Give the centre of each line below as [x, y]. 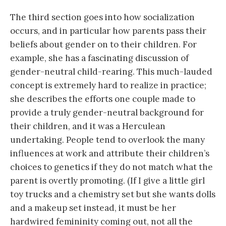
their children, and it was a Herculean [88, 126]
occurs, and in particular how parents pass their [108, 31]
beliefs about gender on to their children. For [103, 45]
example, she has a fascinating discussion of [99, 58]
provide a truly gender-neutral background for [107, 113]
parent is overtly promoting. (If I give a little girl [107, 181]
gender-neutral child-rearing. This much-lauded [111, 72]
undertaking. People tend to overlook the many [107, 140]
